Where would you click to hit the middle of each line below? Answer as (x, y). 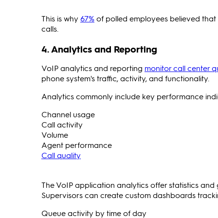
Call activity (62, 124)
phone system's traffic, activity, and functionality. (125, 78)
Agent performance (77, 145)
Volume (55, 134)
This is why (61, 18)
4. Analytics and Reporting (99, 49)
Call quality (61, 155)
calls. (50, 29)
